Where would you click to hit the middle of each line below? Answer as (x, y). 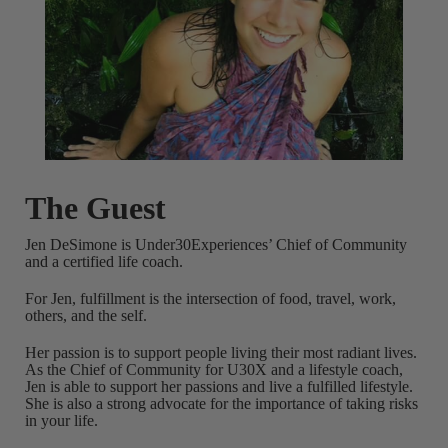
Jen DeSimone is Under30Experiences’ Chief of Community (215, 244)
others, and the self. (85, 315)
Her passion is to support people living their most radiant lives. (220, 352)
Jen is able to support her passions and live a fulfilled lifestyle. (218, 386)
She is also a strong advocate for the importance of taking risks (221, 403)
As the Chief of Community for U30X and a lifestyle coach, (213, 369)
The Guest (95, 208)
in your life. (61, 420)
